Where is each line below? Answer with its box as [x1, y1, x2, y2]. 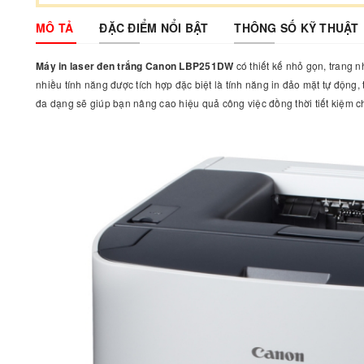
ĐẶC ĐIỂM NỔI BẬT [99, 19, 209, 36]
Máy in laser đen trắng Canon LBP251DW [36, 58, 234, 73]
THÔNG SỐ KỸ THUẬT [234, 19, 359, 36]
